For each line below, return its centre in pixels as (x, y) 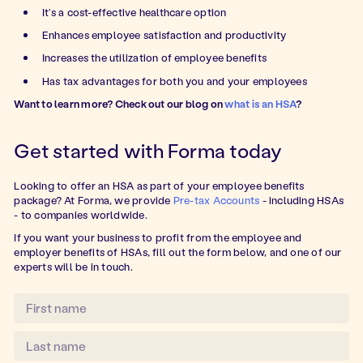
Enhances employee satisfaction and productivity (164, 34)
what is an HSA (261, 104)
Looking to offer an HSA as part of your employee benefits (159, 185)
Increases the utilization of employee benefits (154, 58)
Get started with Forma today (148, 150)
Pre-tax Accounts (216, 199)
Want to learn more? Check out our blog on (120, 104)
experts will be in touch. (73, 267)
